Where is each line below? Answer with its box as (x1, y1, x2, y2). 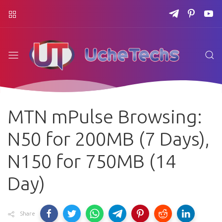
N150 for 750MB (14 (7, 151, 176, 172)
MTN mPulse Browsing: (7, 106, 202, 127)
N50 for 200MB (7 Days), (7, 128, 210, 150)
